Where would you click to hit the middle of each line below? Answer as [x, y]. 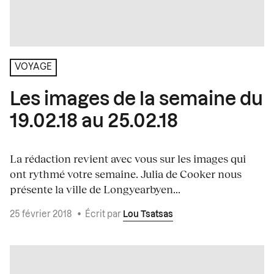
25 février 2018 [42, 214]
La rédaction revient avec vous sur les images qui [128, 158]
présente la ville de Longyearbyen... [95, 189]
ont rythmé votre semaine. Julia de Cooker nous [126, 173]
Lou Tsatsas [148, 214]
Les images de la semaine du [136, 99]
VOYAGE [33, 68]
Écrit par [104, 214]
